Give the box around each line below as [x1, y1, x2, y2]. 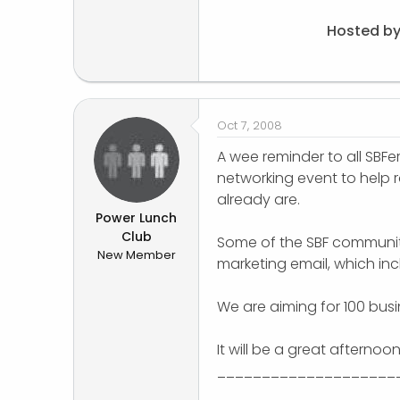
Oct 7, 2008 [217, 117, 282, 135]
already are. [217, 189, 300, 211]
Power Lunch [96, 209, 177, 228]
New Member [96, 246, 176, 264]
